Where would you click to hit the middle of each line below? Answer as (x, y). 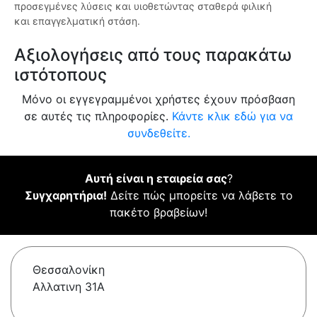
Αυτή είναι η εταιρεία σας (156, 179)
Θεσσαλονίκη (69, 270)
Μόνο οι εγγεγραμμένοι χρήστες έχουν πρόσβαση (158, 99)
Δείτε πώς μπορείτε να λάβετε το (200, 196)
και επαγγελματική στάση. (77, 21)
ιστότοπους (60, 75)
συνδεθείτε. (158, 133)
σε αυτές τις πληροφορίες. (98, 116)
